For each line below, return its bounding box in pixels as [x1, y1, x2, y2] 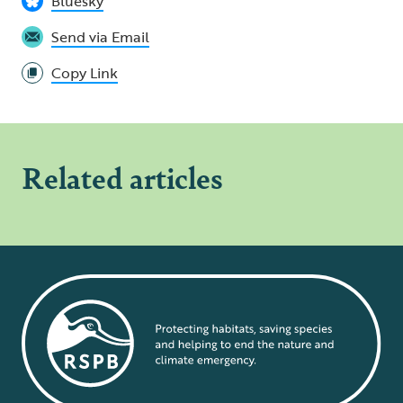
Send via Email [51, 26, 149, 49]
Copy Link [51, 62, 118, 85]
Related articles [22, 156, 222, 199]
